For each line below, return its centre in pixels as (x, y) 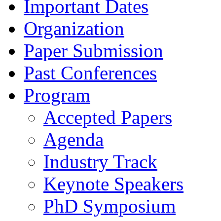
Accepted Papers (108, 117)
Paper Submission (93, 50)
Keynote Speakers (113, 184)
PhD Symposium (110, 206)
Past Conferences (90, 73)
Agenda (74, 139)
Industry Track (100, 161)
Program (57, 95)
